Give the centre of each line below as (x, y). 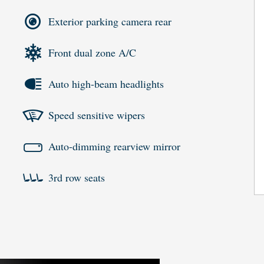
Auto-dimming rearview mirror (114, 146)
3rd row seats (77, 178)
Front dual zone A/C (92, 53)
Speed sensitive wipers (97, 115)
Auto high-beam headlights (106, 84)
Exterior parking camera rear (110, 22)
